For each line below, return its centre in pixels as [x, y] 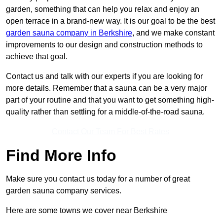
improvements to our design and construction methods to [104, 45]
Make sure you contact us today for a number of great [98, 179]
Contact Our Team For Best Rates [110, 132]
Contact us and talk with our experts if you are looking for [104, 76]
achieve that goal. [37, 57]
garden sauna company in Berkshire [69, 33]
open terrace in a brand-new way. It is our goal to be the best [110, 21]
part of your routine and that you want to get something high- [110, 100]
